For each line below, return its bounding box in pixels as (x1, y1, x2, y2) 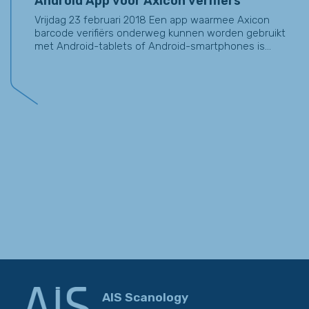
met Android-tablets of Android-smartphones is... (34, 40, 271, 53)
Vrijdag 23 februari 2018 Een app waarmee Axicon (34, 14, 270, 27)
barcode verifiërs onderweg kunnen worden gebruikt (34, 27, 286, 40)
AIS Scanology (102, 290, 188, 304)
